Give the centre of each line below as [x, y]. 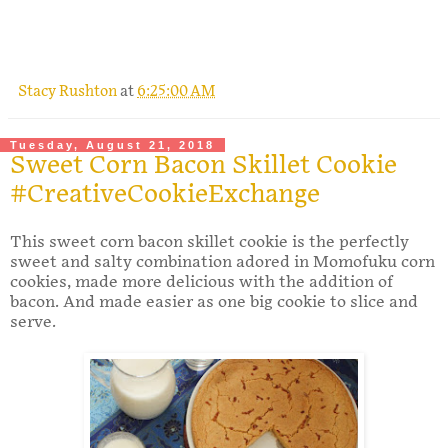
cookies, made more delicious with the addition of [201, 282]
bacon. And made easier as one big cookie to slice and [214, 302]
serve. [33, 322]
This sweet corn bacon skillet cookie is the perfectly [209, 242]
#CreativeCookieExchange [165, 194]
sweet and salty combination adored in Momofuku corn [222, 262]
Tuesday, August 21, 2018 [112, 144]
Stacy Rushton [69, 91]
